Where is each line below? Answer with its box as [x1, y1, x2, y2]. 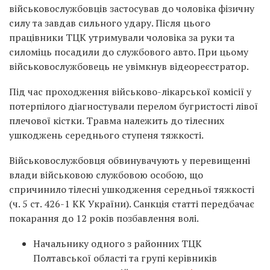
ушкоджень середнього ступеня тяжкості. [9, 128, 204, 142]
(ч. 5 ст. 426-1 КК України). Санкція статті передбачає [9, 196, 254, 210]
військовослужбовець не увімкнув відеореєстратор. [9, 59, 249, 73]
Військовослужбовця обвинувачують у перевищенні [9, 153, 250, 167]
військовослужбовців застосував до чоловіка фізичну [9, 1, 254, 15]
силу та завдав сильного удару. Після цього [9, 16, 210, 30]
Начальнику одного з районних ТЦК [33, 236, 202, 250]
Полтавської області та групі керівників [33, 251, 217, 265]
